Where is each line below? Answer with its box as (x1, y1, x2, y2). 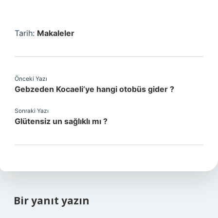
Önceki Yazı (15, 75, 47, 82)
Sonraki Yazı (15, 107, 49, 114)
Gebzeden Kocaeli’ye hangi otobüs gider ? (15, 84, 174, 94)
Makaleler (37, 28, 74, 38)
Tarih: (15, 28, 37, 38)
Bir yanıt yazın (14, 194, 90, 207)
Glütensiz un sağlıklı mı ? (15, 116, 108, 126)
